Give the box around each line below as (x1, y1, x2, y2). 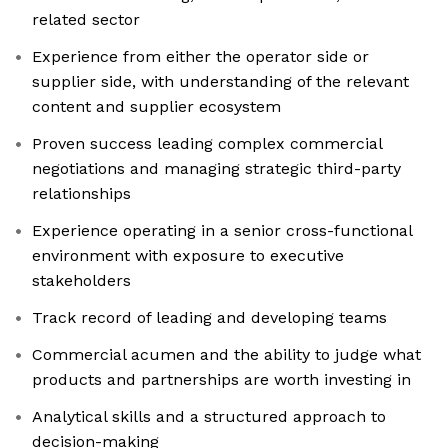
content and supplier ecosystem (32, 97, 281, 117)
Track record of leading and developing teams (32, 308, 387, 328)
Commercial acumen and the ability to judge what (32, 345, 421, 365)
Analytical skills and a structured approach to (32, 407, 386, 427)
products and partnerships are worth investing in (32, 370, 411, 390)
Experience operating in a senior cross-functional (32, 221, 413, 241)
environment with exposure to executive (32, 246, 344, 266)
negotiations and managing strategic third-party (32, 159, 401, 179)
